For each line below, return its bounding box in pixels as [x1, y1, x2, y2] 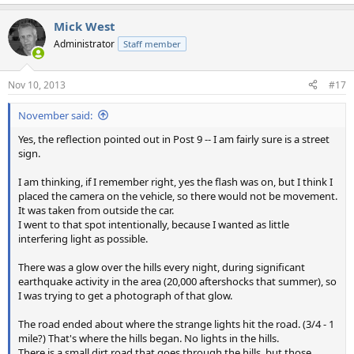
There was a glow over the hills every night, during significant [18, 259, 305, 274]
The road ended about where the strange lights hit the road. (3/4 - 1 [18, 316, 334, 331]
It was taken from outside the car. [18, 202, 174, 217]
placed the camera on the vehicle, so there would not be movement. [18, 188, 337, 203]
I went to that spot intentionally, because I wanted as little [18, 217, 289, 232]
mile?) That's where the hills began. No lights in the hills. [18, 330, 279, 345]
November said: [18, 107, 92, 122]
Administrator [54, 37, 115, 51]
